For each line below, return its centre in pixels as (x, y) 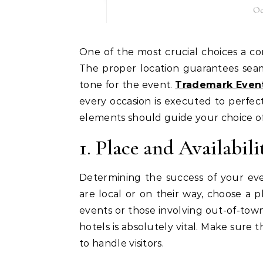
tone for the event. (127, 85)
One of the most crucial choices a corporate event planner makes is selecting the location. (84, 52)
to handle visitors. (122, 243)
